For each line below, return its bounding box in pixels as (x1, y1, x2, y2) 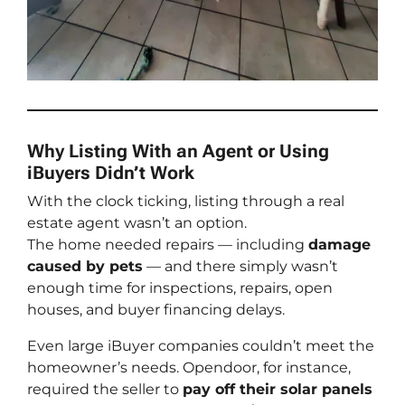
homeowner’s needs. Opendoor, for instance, (27, 358, 351, 376)
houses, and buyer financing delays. (27, 300, 285, 318)
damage (308, 235, 371, 253)
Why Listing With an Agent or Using (27, 139, 329, 162)
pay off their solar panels (183, 380, 372, 398)
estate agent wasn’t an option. (27, 213, 247, 231)
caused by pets (27, 257, 143, 275)
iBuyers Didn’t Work (27, 161, 194, 184)
